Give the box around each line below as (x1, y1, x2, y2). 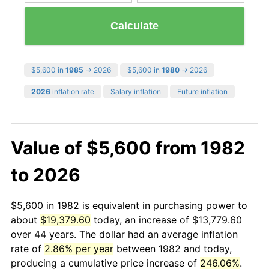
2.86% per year (44, 242, 113, 255)
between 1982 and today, (113, 242, 232, 255)
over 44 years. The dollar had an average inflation (11, 228, 238, 240)
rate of (11, 242, 44, 255)
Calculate (110, 20, 159, 32)
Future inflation (177, 86, 228, 96)
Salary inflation (110, 86, 161, 96)
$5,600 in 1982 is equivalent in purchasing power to (11, 199, 247, 211)
